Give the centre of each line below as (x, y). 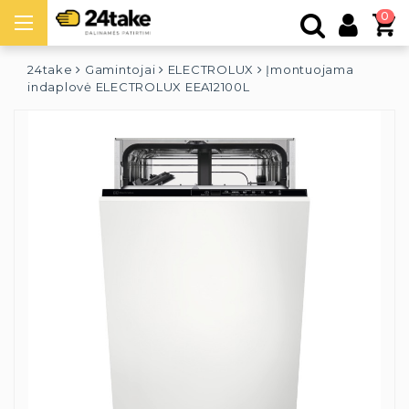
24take (50, 69)
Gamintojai (120, 69)
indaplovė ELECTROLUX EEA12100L (139, 87)
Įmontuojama (310, 69)
